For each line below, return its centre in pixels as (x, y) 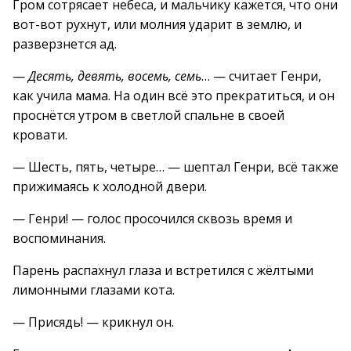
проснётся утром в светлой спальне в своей (148, 115)
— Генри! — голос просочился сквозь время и (152, 219)
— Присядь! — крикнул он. (93, 322)
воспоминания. (59, 238)
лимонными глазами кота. (94, 290)
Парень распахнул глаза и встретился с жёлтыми (163, 270)
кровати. (40, 135)
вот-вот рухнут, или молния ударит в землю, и (157, 24)
